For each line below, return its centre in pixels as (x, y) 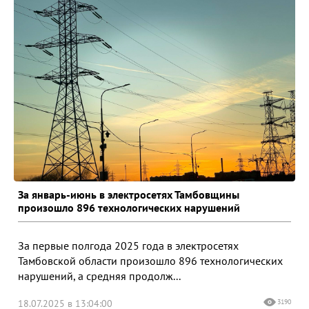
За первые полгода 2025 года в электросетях (128, 245)
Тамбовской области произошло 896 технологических (150, 260)
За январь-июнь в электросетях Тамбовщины (129, 194)
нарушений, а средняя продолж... (99, 276)
